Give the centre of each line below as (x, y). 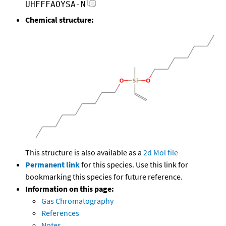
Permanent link (52, 164)
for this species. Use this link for (135, 164)
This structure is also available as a (84, 152)
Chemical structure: (60, 20)
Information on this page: (70, 188)
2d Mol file (161, 152)
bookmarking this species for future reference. (104, 176)
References (60, 213)
